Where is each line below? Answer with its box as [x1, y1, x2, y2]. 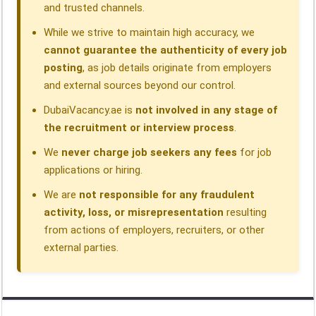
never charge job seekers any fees [61, 146, 238, 159]
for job [237, 146, 272, 159]
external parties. [44, 241, 119, 255]
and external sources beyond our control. [44, 79, 236, 92]
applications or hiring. [44, 164, 143, 177]
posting [44, 61, 83, 75]
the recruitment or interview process [44, 121, 235, 135]
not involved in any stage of [135, 104, 278, 117]
